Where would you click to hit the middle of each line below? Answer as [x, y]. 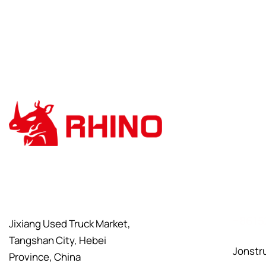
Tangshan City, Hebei [58, 240]
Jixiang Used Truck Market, [70, 223]
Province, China [45, 256]
